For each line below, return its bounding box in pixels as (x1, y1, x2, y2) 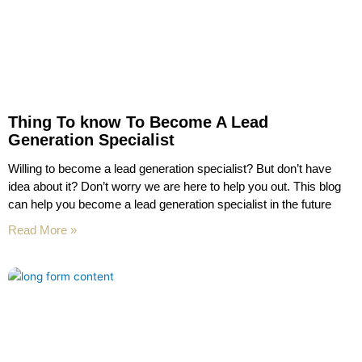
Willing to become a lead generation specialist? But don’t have (8, 161, 331, 175)
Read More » (8, 222, 77, 237)
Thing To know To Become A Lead (8, 112, 268, 131)
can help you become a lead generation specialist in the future (8, 196, 331, 211)
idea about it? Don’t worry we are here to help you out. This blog (8, 179, 341, 193)
